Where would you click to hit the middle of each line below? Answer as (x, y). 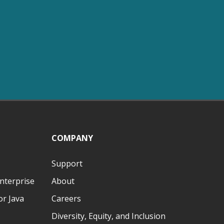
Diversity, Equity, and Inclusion (108, 216)
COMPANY (72, 138)
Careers (66, 199)
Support (67, 163)
